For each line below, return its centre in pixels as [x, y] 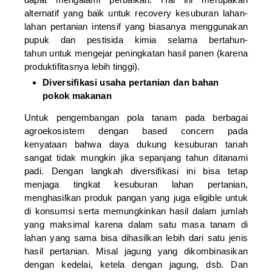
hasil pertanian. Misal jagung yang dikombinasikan [136, 251]
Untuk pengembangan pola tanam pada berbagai [136, 117]
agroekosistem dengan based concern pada [136, 131]
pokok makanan [79, 95]
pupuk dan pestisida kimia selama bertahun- [136, 40]
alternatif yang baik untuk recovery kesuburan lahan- [136, 13]
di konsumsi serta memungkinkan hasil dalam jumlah [136, 211]
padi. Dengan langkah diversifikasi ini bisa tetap [136, 171]
